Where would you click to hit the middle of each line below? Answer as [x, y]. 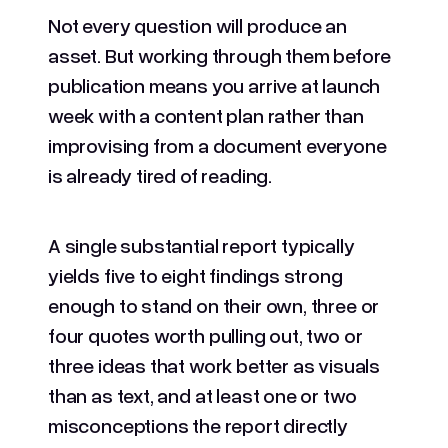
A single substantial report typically [201, 244]
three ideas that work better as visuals [214, 364]
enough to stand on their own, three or [214, 304]
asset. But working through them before [220, 54]
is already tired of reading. [160, 174]
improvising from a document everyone [217, 144]
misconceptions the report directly [198, 424]
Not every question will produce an [197, 24]
